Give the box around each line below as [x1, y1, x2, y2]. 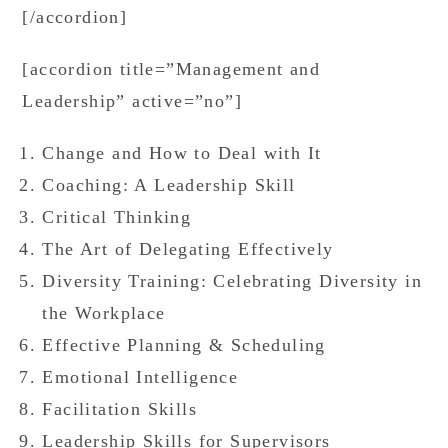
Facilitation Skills [42, 399, 198, 419]
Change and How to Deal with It [42, 143, 322, 163]
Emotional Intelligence [42, 367, 239, 387]
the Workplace [42, 303, 166, 323]
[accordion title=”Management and [22, 59, 321, 79]
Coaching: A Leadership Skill [42, 175, 296, 195]
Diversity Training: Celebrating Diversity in [42, 271, 423, 291]
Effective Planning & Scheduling [42, 335, 326, 355]
